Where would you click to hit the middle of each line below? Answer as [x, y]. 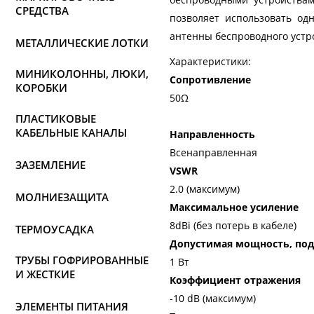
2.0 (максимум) [205, 189]
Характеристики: [210, 61]
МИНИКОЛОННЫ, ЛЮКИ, [82, 74]
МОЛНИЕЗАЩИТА [62, 197]
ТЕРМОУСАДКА [55, 229]
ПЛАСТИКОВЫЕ [56, 118]
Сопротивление [210, 80]
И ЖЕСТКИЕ [45, 274]
